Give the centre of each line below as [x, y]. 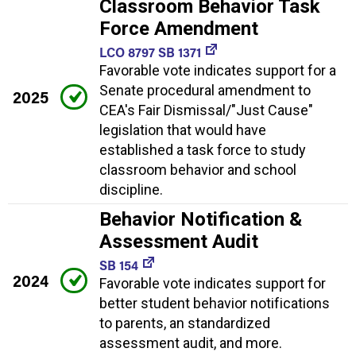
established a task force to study [203, 149]
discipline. [131, 189]
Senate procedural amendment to [205, 90]
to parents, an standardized [185, 323]
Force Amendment [179, 28]
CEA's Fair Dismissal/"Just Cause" [206, 110]
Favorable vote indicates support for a [218, 70]
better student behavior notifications [215, 303]
